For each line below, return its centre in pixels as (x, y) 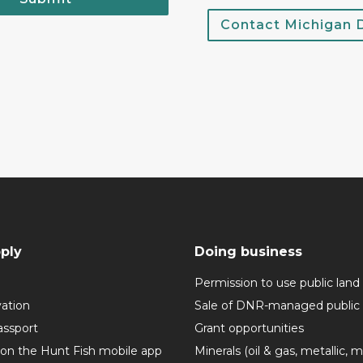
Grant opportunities (249, 329)
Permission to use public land (277, 283)
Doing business (248, 252)
